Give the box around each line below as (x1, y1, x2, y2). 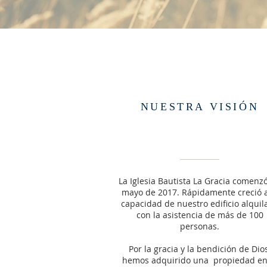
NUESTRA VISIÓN (140, 101, 259, 113)
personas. (180, 221, 219, 232)
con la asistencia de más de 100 (136, 209, 263, 221)
